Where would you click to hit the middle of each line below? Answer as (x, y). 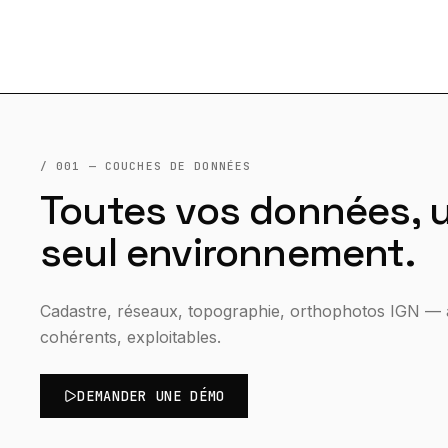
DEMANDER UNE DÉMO (151, 396)
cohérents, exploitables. (130, 337)
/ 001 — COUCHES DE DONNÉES (146, 166)
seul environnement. (227, 252)
